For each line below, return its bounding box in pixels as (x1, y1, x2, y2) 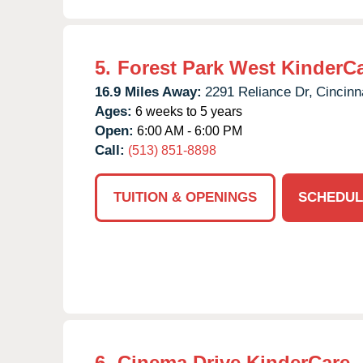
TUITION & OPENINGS (113, 189, 257, 205)
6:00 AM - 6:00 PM (134, 123, 242, 138)
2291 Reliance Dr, (205, 83, 313, 100)
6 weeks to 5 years (132, 104, 242, 118)
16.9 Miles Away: (95, 83, 202, 100)
